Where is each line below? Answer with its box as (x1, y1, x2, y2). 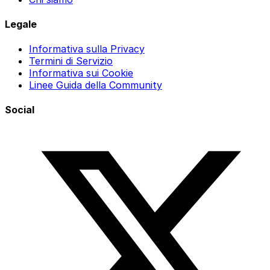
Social (5, 104, 34, 116)
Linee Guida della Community (29, 79, 162, 92)
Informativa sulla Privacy (29, 43, 145, 55)
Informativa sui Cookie (29, 67, 133, 80)
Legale (5, 17, 37, 30)
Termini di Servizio (29, 55, 113, 67)
